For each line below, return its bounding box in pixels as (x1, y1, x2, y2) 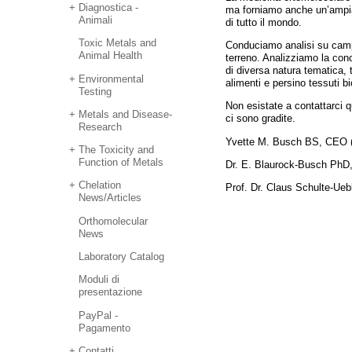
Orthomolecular (79, 214, 148, 227)
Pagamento (79, 321, 131, 334)
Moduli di (79, 273, 120, 286)
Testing (79, 85, 112, 97)
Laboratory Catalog (79, 251, 165, 263)
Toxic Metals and (79, 37, 157, 49)
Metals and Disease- (79, 108, 173, 120)
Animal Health (79, 49, 143, 62)
